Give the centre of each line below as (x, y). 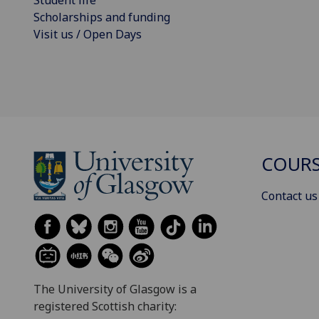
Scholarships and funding (102, 17)
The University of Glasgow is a (115, 289)
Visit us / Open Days (88, 34)
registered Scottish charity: (105, 306)
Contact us (289, 196)
